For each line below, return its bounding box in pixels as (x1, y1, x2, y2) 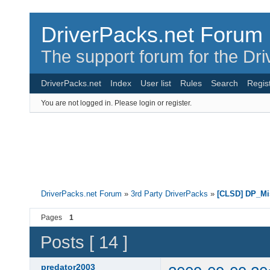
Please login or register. (115, 98, 192, 107)
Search (211, 78, 238, 88)
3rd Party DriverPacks (131, 189, 209, 199)
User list (140, 78, 171, 88)
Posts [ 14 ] (40, 232, 128, 252)
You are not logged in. (41, 98, 113, 107)
